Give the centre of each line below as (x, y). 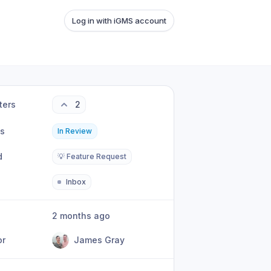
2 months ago (84, 216)
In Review (75, 131)
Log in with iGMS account (119, 21)
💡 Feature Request (92, 156)
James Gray (100, 240)
